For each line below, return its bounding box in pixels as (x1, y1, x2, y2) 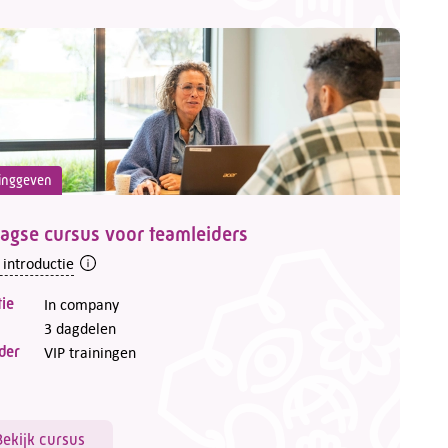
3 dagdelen (44, 318, 116, 337)
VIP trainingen (44, 342, 136, 361)
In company (44, 294, 119, 313)
